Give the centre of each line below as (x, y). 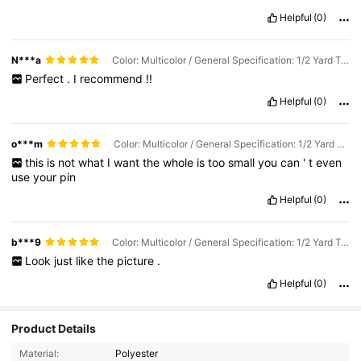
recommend (112, 78)
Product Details (54, 329)
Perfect (46, 78)
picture (137, 261)
